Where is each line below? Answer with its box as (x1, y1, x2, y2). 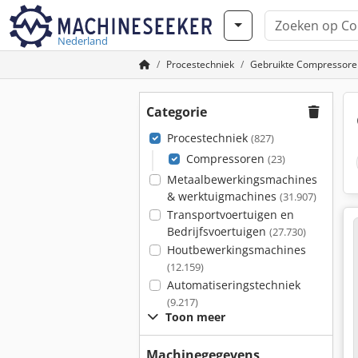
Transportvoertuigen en (166, 207, 294, 222)
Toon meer (165, 309, 225, 324)
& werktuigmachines (166, 189, 280, 204)
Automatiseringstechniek (166, 277, 300, 292)
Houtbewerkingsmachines (166, 242, 306, 257)
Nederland (58, 34, 108, 48)
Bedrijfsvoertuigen (166, 224, 269, 239)
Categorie (146, 103, 207, 121)
